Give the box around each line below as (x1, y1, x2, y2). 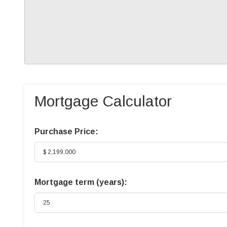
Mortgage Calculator (34, 93, 172, 109)
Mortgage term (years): (34, 178, 127, 186)
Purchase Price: (34, 127, 98, 136)
